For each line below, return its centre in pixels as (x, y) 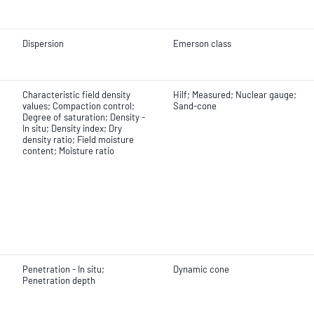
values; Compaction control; (78, 106)
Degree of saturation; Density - (84, 117)
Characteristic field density (76, 95)
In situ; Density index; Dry (72, 128)
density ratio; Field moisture (78, 139)
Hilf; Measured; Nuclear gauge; (235, 95)
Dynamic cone (201, 269)
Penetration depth (59, 280)
